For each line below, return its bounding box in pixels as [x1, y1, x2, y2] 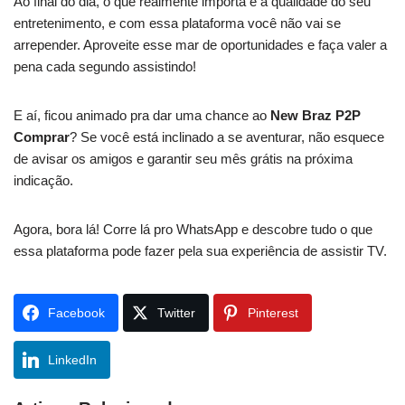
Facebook [48, 306, 105, 320]
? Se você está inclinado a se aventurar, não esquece [70, 129, 384, 145]
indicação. [14, 173, 73, 188]
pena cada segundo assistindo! [14, 59, 196, 74]
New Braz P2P [270, 108, 361, 123]
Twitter [157, 306, 195, 320]
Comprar [14, 129, 70, 145]
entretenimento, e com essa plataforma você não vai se [14, 15, 341, 31]
